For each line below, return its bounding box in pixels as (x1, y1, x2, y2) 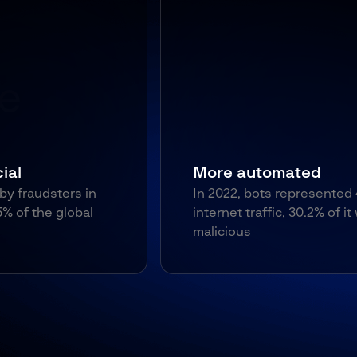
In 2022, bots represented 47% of (64, 187, 268, 200)
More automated (64, 165, 193, 181)
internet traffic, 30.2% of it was (64, 206, 251, 219)
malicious (64, 226, 123, 238)
